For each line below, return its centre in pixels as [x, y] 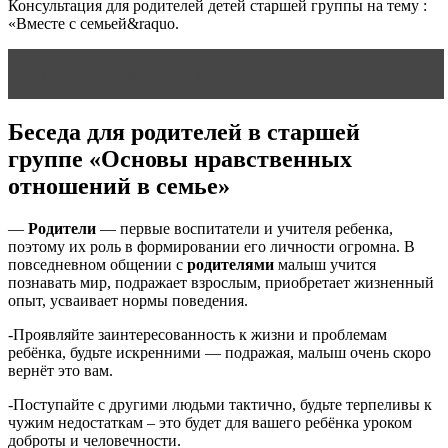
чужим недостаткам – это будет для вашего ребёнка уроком [210, 423]
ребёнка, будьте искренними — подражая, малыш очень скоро [219, 353]
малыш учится [325, 265]
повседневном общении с [97, 265]
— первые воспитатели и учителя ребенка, [244, 229]
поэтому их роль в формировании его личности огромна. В [211, 247]
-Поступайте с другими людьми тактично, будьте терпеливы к [220, 405]
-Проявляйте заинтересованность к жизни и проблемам [197, 335]
